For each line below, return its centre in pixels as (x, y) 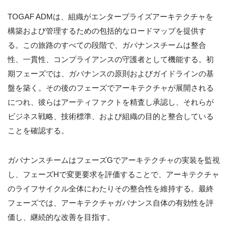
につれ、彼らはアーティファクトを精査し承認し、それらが (111, 102)
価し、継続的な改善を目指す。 (61, 217)
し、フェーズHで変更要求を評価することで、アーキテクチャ (113, 175)
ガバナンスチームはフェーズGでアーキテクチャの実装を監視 (114, 160)
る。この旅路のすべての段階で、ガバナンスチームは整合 (107, 45)
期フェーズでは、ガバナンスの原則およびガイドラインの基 (111, 74)
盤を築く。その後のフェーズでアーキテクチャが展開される (111, 88)
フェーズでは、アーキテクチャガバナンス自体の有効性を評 (111, 203)
